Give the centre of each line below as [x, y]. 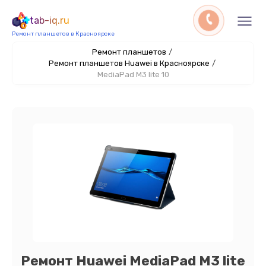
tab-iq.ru [50, 20]
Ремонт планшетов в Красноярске [63, 34]
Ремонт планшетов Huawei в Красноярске [129, 63]
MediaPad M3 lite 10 [133, 75]
